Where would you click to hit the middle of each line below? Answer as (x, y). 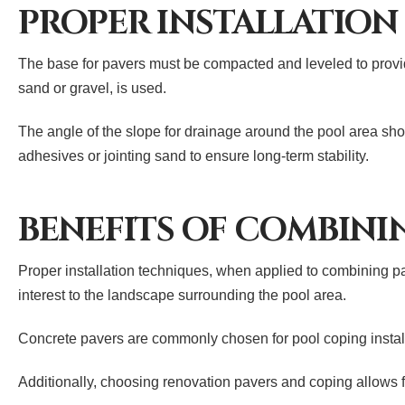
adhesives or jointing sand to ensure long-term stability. (193, 156)
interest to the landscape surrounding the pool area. (182, 296)
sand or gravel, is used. (92, 89)
